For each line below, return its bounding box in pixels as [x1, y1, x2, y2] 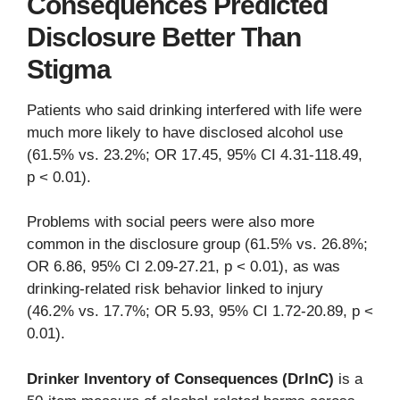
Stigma [27, 54, 111, 84]
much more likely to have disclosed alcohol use [27, 123, 343, 141]
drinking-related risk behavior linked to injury [27, 280, 323, 298]
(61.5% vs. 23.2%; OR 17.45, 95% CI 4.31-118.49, [27, 146, 362, 163]
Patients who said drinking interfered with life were [27, 101, 362, 119]
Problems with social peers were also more [27, 213, 314, 231]
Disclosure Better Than [27, 21, 301, 52]
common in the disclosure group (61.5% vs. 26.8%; [27, 236, 368, 254]
